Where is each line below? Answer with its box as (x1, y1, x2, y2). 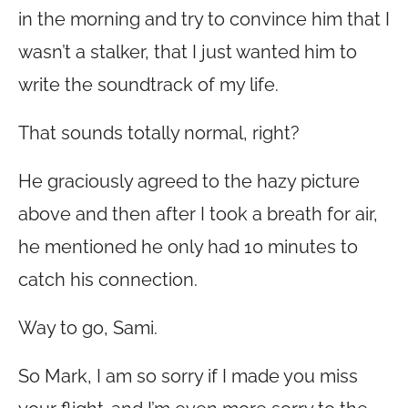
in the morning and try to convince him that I (18, 8, 390, 30)
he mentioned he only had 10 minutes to (18, 236, 358, 258)
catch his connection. (18, 269, 198, 291)
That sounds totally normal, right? (18, 122, 300, 144)
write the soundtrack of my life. (18, 74, 279, 96)
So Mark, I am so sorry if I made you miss (18, 365, 358, 387)
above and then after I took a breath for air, (18, 203, 378, 225)
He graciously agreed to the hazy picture (18, 170, 360, 192)
